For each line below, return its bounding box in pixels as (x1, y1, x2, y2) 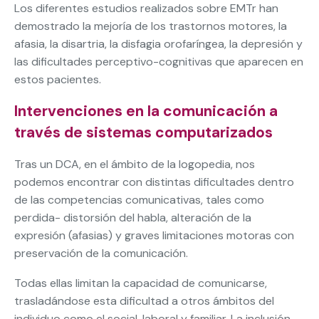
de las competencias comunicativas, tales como (14, 192, 264, 208)
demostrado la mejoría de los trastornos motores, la (14, 19, 287, 34)
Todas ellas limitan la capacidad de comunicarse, (14, 276, 267, 291)
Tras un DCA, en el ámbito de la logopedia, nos (14, 157, 255, 172)
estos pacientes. (14, 72, 101, 88)
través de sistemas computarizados (14, 122, 273, 143)
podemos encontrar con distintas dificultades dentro (14, 174, 294, 190)
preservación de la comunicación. (14, 246, 188, 261)
